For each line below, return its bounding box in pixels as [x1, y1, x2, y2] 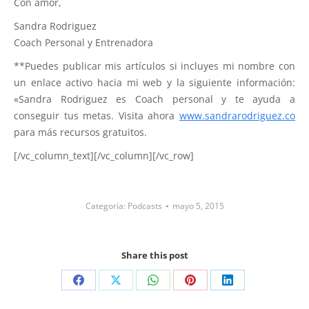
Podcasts [127, 200, 162, 212]
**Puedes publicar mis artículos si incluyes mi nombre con [14, 59, 295, 73]
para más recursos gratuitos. [14, 126, 147, 139]
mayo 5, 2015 [172, 200, 224, 212]
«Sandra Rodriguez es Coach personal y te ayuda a [14, 92, 295, 106]
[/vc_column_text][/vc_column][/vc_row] [14, 149, 194, 163]
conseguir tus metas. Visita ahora [14, 109, 179, 123]
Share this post [121, 249, 188, 262]
